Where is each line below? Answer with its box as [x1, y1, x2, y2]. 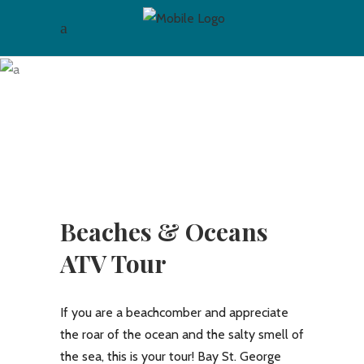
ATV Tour [60, 246, 167, 279]
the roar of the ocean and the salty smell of [60, 326, 304, 342]
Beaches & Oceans [60, 214, 268, 248]
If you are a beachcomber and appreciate [60, 304, 288, 320]
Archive [132, 50, 232, 89]
